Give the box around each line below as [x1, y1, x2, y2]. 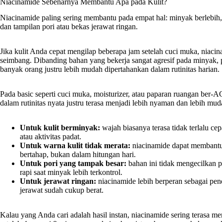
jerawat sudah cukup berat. [20, 186, 104, 195]
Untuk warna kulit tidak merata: [20, 141, 130, 150]
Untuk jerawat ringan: [20, 177, 96, 186]
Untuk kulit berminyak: [20, 123, 100, 132]
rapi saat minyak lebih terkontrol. [20, 168, 122, 177]
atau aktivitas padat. [20, 132, 81, 141]
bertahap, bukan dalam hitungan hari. [20, 150, 136, 159]
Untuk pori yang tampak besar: [20, 159, 126, 168]
